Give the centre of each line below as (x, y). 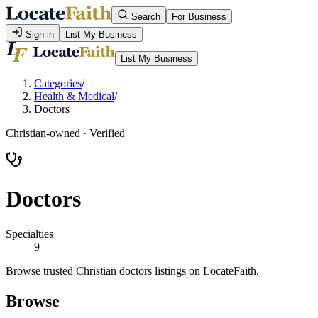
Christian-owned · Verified (65, 133)
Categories (58, 83)
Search (144, 17)
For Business (199, 17)
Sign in (38, 34)
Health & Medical (74, 96)
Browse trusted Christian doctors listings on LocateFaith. (132, 270)
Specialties (29, 234)
